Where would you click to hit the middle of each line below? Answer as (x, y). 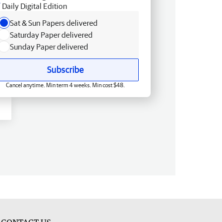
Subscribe (65, 69)
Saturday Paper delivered (51, 34)
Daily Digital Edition (35, 6)
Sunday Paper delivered (49, 46)
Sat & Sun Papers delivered (54, 23)
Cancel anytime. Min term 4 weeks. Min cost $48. (65, 85)
